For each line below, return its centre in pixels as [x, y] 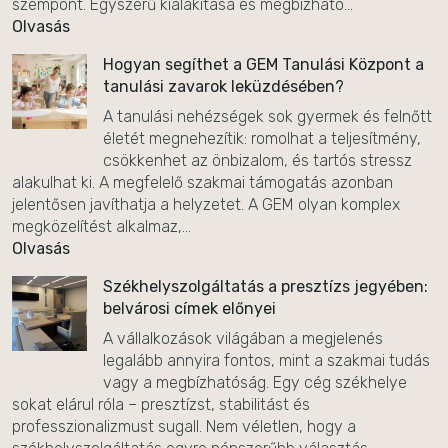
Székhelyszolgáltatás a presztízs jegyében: [265, 286]
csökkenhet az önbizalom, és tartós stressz [257, 160]
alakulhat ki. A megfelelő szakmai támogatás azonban [202, 182]
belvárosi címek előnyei [189, 308]
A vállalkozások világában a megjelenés [243, 338]
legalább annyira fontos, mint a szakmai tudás [266, 360]
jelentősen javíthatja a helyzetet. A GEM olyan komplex [206, 204]
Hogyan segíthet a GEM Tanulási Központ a [263, 64]
